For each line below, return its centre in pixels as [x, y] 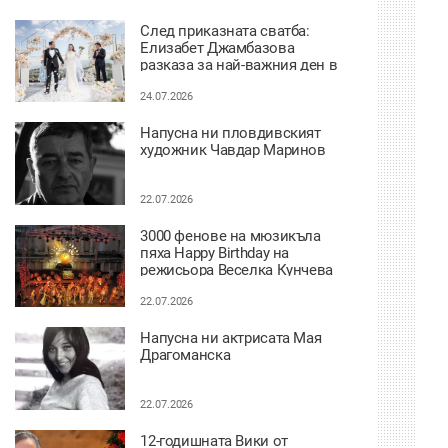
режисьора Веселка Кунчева [236, 269]
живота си [175, 81]
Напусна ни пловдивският [230, 133]
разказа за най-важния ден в [239, 64]
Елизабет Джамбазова [217, 47]
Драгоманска [185, 355]
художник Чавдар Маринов [233, 150]
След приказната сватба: [225, 30]
